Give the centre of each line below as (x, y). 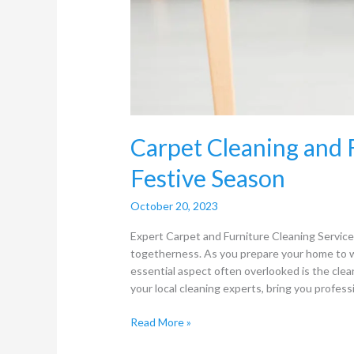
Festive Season (208, 178)
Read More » (161, 322)
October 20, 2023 (175, 206)
